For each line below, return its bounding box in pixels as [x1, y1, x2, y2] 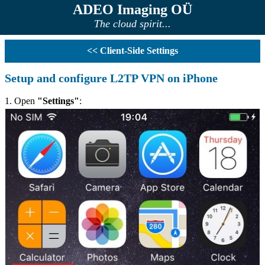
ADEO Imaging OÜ [73, 2, 192, 17]
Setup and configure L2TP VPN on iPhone [5, 72, 218, 85]
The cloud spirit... [94, 18, 171, 30]
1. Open [5, 96, 37, 106]
